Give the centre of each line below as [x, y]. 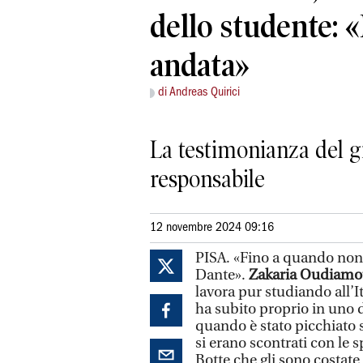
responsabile [207, 179]
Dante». [222, 275]
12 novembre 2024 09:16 [212, 227]
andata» [200, 66]
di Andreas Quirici [199, 93]
